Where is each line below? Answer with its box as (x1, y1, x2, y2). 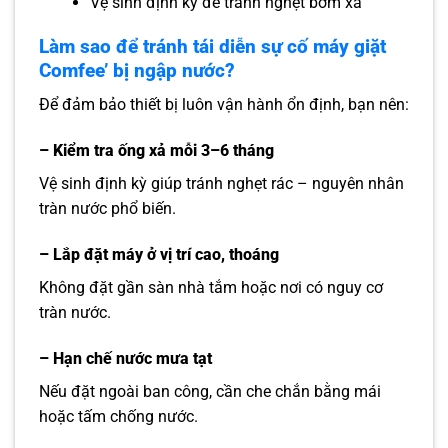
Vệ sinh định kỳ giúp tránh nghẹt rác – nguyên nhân (39, 174, 404, 194)
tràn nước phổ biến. (39, 199, 176, 219)
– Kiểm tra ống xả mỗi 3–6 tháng (39, 141, 274, 161)
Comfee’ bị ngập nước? (39, 58, 235, 82)
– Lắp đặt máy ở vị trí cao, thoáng (39, 244, 279, 264)
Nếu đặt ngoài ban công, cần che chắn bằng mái (39, 381, 381, 401)
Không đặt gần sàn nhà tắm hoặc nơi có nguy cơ (39, 277, 383, 297)
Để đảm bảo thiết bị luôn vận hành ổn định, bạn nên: (39, 95, 409, 115)
